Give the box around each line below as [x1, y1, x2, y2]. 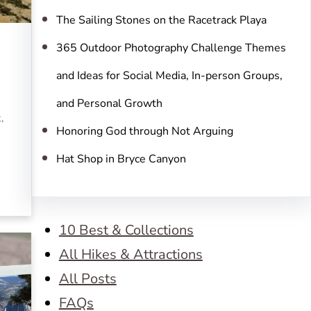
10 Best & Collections [58, 221, 194, 239]
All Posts [58, 269, 117, 288]
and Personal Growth [56, 96, 162, 111]
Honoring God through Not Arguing [56, 124, 233, 139]
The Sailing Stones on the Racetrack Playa [56, 12, 267, 28]
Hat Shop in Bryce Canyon [56, 151, 186, 167]
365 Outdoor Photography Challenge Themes [56, 40, 286, 56]
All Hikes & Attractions [58, 245, 203, 264]
